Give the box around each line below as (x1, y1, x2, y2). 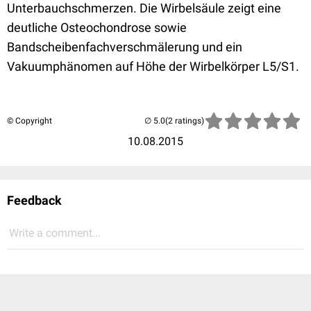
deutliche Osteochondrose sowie (7, 20, 187, 35)
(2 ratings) (165, 116, 204, 126)
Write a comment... (9, 226, 101, 240)
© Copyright (7, 116, 52, 126)
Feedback (7, 193, 62, 208)
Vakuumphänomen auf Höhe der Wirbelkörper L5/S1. (7, 59, 299, 74)
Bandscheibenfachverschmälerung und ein (7, 40, 242, 55)
